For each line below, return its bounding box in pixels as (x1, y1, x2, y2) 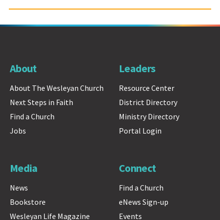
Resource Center (118, 83, 174, 93)
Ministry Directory (118, 111, 179, 122)
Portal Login (118, 126, 162, 136)
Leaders (118, 61, 156, 76)
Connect (118, 161, 156, 175)
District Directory (118, 97, 177, 108)
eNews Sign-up (118, 196, 168, 207)
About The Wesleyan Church (10, 83, 104, 93)
